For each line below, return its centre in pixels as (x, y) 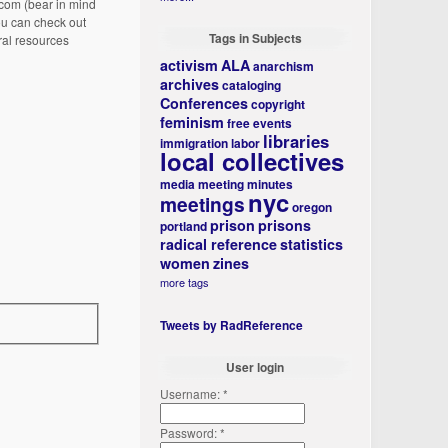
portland (184, 226)
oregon (312, 207)
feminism (192, 122)
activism (189, 65)
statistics (312, 244)
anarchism (284, 66)
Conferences (204, 103)
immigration (194, 143)
